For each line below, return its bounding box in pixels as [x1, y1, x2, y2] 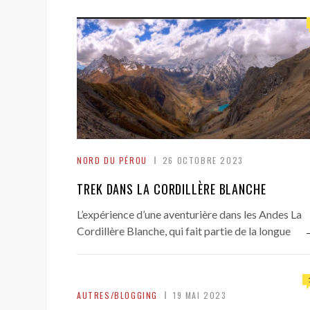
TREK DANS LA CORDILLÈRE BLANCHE [77, 180, 266, 198]
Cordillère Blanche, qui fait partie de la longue [77, 224, 291, 237]
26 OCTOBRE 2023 [162, 154, 244, 166]
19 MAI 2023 [173, 289, 227, 301]
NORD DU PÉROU [77, 154, 147, 166]
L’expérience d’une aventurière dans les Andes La [77, 208, 302, 221]
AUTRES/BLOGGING [77, 289, 158, 301]
